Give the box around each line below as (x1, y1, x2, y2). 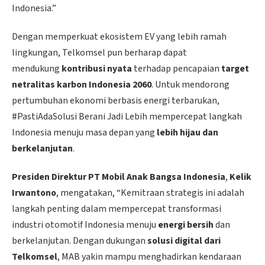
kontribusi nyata (62, 62, 132, 75)
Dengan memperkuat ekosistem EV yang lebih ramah (12, 30, 227, 43)
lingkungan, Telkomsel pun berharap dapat (12, 46, 187, 59)
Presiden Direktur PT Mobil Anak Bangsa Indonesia (12, 170, 225, 183)
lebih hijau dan (157, 125, 218, 139)
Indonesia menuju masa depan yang (12, 125, 157, 139)
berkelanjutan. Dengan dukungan (12, 234, 147, 247)
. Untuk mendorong (151, 77, 230, 91)
